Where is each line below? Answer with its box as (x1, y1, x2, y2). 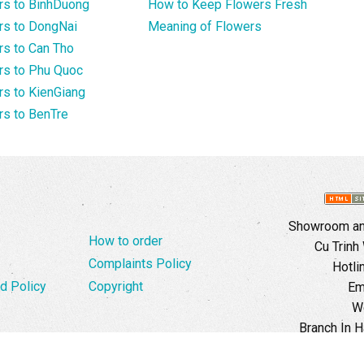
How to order (89, 233, 162, 249)
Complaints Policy (89, 256, 192, 272)
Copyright (89, 279, 143, 295)
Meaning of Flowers (148, 19, 262, 35)
